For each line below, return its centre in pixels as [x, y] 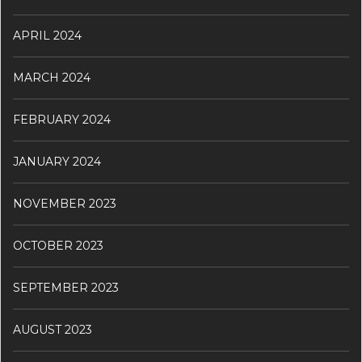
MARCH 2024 [52, 78]
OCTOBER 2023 [58, 246]
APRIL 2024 [47, 36]
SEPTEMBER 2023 [66, 288]
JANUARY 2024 [57, 162]
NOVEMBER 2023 [65, 204]
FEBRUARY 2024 [62, 120]
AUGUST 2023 [53, 330]
